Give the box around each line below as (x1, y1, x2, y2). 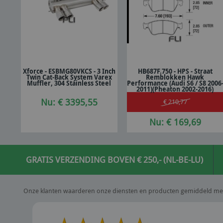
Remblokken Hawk (146, 73, 205, 82)
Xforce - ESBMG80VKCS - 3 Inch (22, 67, 115, 76)
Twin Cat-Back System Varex (26, 73, 112, 82)
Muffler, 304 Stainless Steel (27, 79, 111, 88)
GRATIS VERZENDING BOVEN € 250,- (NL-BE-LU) (26, 154, 203, 165)
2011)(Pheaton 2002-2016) (136, 85, 214, 94)
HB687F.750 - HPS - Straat (137, 67, 213, 76)
